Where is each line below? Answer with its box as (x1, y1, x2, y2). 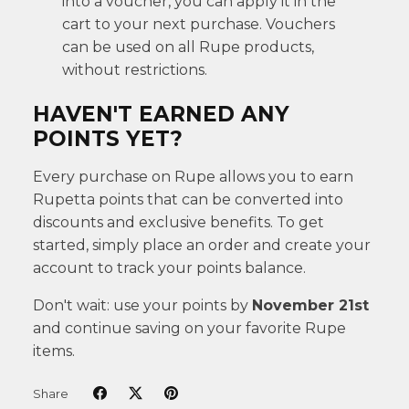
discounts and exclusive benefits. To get (33, 213, 324, 231)
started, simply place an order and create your (33, 236, 371, 254)
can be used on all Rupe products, (62, 37, 314, 56)
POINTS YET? (33, 125, 183, 152)
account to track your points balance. (33, 258, 306, 277)
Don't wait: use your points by (33, 296, 252, 314)
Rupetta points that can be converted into (33, 190, 343, 208)
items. (33, 341, 75, 360)
